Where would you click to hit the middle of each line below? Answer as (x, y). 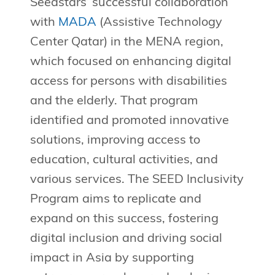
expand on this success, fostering (124, 219)
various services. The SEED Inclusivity (137, 180)
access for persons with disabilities (128, 82)
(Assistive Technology (159, 23)
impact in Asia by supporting (112, 259)
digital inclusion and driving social (126, 239)
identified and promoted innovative (129, 121)
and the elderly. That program (114, 102)
